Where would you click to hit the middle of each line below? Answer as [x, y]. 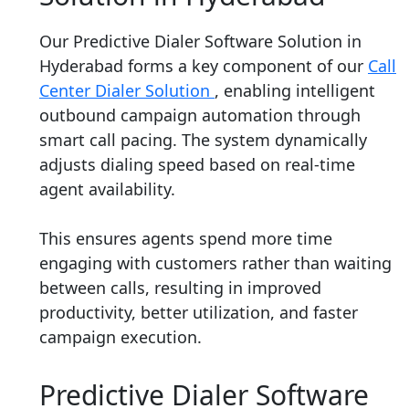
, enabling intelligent [295, 90]
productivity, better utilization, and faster [199, 312]
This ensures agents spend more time [186, 238]
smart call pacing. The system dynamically [203, 139]
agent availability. [107, 189]
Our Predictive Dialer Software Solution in [200, 41]
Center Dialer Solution [127, 90]
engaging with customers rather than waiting [215, 262]
